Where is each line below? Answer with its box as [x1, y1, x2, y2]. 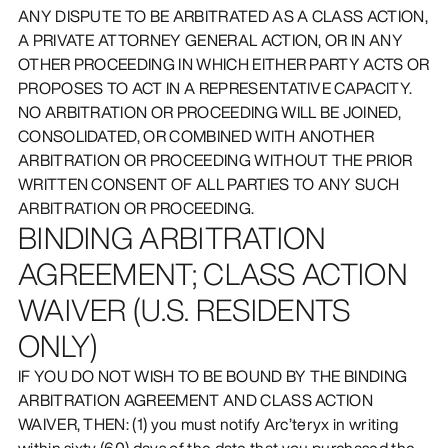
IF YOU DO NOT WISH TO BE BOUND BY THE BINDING [17, 363, 408, 388]
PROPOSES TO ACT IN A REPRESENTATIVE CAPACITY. [17, 75, 413, 100]
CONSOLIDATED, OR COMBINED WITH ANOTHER [17, 123, 375, 148]
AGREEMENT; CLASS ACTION [17, 251, 407, 296]
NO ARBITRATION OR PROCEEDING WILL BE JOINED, [17, 99, 402, 124]
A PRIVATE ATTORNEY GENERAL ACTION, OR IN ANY [17, 27, 404, 52]
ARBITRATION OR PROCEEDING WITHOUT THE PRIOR [17, 147, 413, 172]
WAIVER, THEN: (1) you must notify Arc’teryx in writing [17, 411, 399, 436]
